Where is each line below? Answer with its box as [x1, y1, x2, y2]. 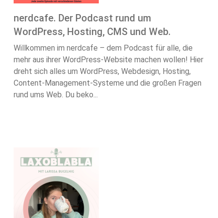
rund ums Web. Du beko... [14, 90, 98, 100]
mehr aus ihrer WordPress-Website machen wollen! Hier [14, 55, 203, 65]
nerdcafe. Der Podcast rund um [14, 12, 151, 24]
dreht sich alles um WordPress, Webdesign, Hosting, [14, 67, 191, 76]
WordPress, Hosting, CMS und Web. [14, 26, 171, 38]
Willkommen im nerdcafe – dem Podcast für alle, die [14, 43, 193, 53]
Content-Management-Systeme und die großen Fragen [14, 78, 201, 88]
